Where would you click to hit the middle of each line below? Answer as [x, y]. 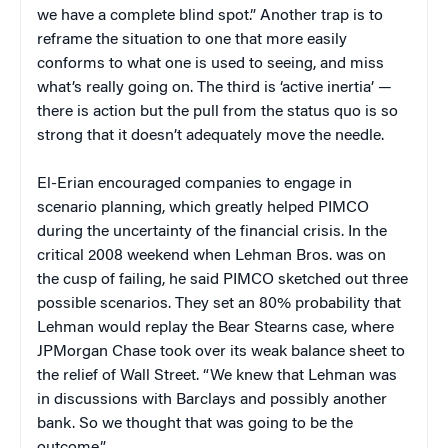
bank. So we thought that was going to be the [195, 424]
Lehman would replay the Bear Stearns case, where [215, 328]
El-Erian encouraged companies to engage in [194, 184]
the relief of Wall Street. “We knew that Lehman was [217, 376]
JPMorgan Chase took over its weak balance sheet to [221, 352]
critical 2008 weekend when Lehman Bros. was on [211, 256]
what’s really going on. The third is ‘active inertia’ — [214, 88]
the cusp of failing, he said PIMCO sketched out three [222, 280]
